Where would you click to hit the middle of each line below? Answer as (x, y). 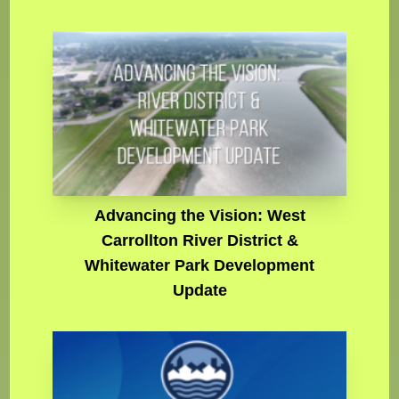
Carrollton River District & (199, 241)
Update (199, 291)
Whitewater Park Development (199, 266)
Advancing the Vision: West (199, 216)
